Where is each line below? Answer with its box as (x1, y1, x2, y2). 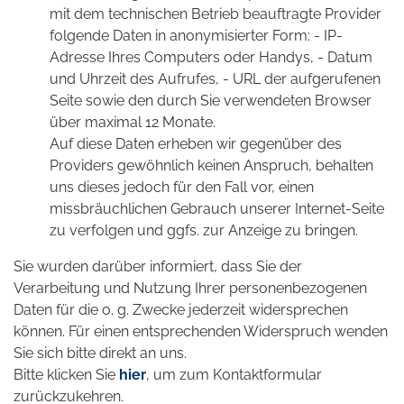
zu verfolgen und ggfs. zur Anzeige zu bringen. (50, 222, 358, 240)
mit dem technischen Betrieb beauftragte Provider (50, 5, 381, 23)
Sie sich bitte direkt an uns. (14, 344, 187, 363)
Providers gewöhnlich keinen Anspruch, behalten (50, 157, 373, 175)
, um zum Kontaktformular (146, 366, 322, 384)
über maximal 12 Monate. (50, 114, 216, 132)
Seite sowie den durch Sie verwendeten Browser (50, 92, 372, 110)
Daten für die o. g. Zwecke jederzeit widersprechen (14, 301, 348, 319)
